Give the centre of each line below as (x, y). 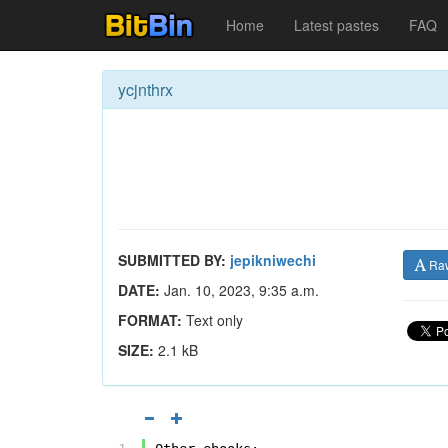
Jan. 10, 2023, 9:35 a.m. (239, 290)
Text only (212, 320)
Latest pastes (336, 25)
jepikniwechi (273, 260)
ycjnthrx (145, 89)
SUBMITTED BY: (172, 260)
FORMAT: (150, 320)
